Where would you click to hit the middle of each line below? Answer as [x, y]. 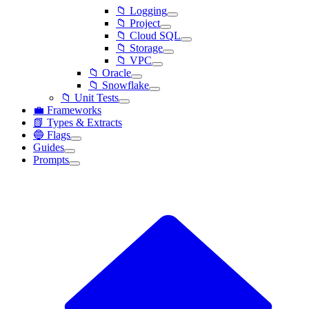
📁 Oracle [110, 73]
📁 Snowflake [119, 85]
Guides [49, 147]
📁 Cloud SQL [148, 36]
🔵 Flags [52, 135]
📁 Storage [139, 48]
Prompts [51, 160]
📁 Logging [141, 11]
